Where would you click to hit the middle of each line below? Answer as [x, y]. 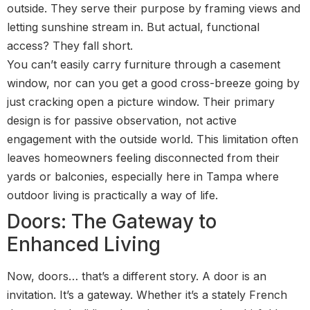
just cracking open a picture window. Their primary [141, 102]
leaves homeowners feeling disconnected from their [143, 158]
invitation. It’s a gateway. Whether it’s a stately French [147, 295]
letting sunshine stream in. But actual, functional [133, 27]
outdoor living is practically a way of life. [112, 195]
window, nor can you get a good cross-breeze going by [153, 83]
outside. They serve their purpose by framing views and [154, 9]
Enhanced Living [84, 245]
